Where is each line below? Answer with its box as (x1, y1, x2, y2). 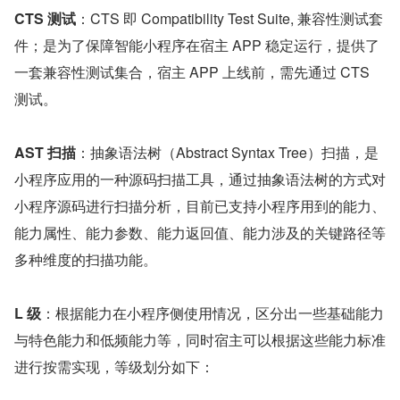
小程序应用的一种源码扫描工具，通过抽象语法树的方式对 (14, 168, 386, 189)
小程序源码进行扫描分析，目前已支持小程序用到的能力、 (14, 195, 386, 216)
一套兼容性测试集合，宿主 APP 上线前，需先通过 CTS (14, 61, 370, 82)
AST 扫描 (14, 141, 76, 162)
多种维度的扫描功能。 (14, 248, 157, 270)
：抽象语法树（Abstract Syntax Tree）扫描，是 (76, 141, 379, 162)
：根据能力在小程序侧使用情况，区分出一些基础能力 (41, 302, 384, 323)
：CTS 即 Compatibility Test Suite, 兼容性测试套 (76, 7, 383, 29)
